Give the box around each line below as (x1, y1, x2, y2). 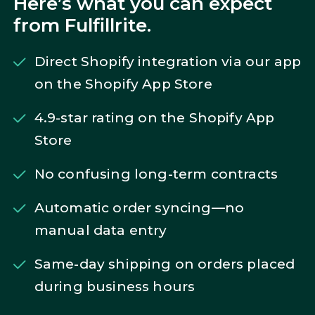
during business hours (34, 278, 195, 295)
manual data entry (34, 221, 167, 238)
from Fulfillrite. (13, 13, 151, 37)
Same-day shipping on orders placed (34, 255, 295, 272)
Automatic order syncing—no (34, 199, 245, 216)
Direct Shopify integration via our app (34, 53, 302, 70)
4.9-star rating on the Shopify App (34, 109, 275, 126)
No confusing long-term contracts (34, 165, 278, 182)
